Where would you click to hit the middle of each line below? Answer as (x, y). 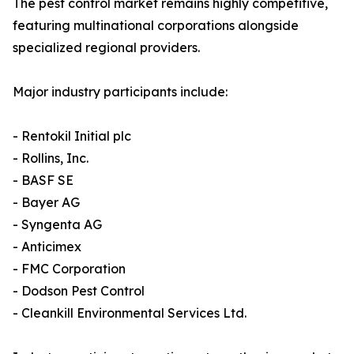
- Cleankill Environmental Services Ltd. (130, 313)
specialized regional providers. (106, 48)
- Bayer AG (46, 203)
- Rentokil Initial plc (72, 136)
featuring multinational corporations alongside (156, 26)
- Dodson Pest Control (79, 291)
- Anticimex (47, 247)
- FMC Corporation (69, 269)
